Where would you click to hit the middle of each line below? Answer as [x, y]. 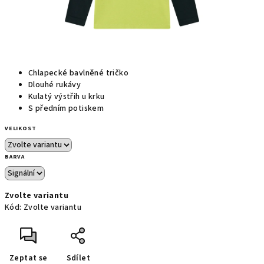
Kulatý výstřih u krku [67, 97]
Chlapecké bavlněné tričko [80, 73]
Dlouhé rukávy [55, 85]
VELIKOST [21, 128]
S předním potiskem [66, 108]
